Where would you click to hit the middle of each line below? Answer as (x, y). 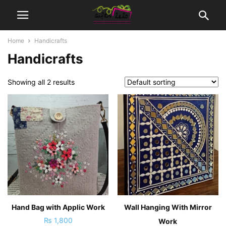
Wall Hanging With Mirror (168, 207)
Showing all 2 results (41, 82)
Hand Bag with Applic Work (58, 207)
